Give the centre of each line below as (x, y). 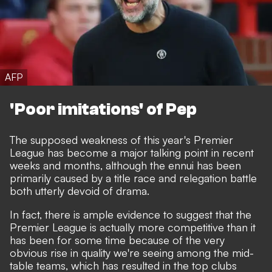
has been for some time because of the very (117, 240)
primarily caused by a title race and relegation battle (133, 178)
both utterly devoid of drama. (80, 191)
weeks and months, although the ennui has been (125, 165)
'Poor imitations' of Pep (103, 110)
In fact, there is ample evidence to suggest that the (131, 215)
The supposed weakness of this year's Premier (121, 140)
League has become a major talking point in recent (132, 153)
